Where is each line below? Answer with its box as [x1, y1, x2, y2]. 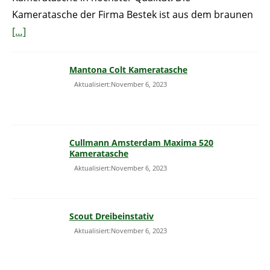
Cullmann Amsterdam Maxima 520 [69, 137, 213, 149]
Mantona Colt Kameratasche [69, 64, 187, 76]
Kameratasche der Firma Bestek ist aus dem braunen [12, 8, 253, 22]
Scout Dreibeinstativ [69, 210, 154, 222]
